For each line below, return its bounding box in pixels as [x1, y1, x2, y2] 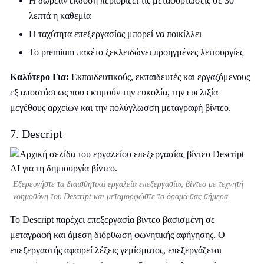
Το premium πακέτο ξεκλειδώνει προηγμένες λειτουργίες [29, 47, 243, 57]
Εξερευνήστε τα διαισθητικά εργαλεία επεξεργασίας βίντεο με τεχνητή [13, 180, 243, 189]
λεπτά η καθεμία [29, 11, 91, 21]
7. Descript [10, 127, 62, 140]
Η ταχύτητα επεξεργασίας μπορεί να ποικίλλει [29, 29, 202, 39]
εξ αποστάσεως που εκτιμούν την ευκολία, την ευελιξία [10, 87, 218, 97]
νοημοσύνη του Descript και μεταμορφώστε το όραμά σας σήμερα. [13, 192, 230, 201]
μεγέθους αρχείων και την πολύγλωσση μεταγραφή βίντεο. [10, 103, 231, 113]
